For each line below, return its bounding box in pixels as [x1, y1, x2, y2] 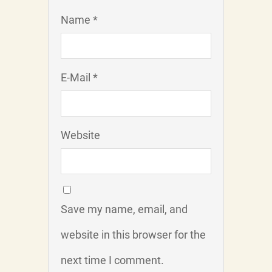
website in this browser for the [61, 228, 206, 242]
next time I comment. [61, 254, 164, 267]
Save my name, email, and [61, 203, 188, 216]
